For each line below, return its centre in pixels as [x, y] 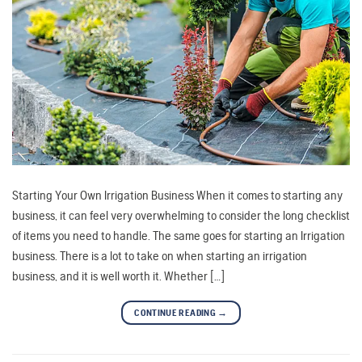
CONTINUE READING [176, 312]
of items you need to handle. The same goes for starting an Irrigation [179, 235]
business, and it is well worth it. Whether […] [118, 276]
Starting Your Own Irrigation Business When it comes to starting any [177, 195]
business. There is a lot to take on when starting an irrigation [160, 255]
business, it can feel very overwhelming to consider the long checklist [181, 215]
